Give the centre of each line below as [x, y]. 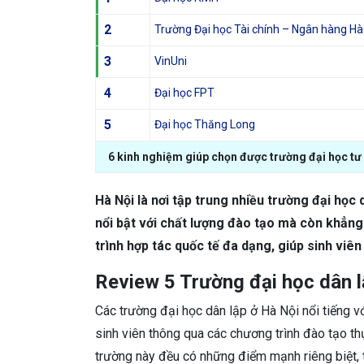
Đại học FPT [184, 93]
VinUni [171, 61]
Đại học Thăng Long [205, 124]
